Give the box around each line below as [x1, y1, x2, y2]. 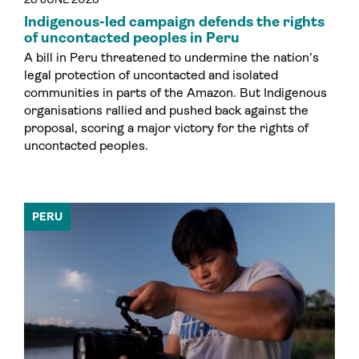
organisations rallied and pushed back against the [24, 103, 309, 119]
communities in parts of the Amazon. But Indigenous [24, 85, 327, 101]
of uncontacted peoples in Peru [24, 30, 240, 46]
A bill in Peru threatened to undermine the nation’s [24, 50, 319, 66]
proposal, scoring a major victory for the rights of [24, 120, 309, 136]
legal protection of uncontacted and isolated [24, 67, 278, 83]
